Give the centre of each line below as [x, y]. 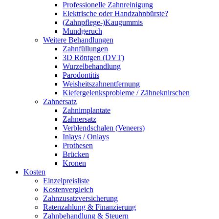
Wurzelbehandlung [92, 66]
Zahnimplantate [87, 110]
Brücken [76, 154]
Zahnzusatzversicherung [80, 198]
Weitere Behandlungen [78, 40]
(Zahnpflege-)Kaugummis [103, 22]
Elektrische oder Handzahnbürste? [115, 13]
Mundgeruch [82, 31]
